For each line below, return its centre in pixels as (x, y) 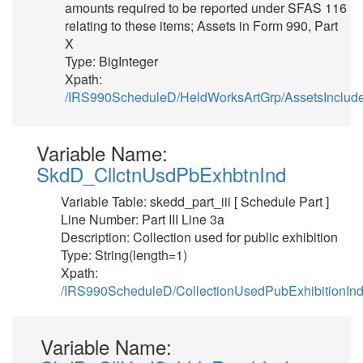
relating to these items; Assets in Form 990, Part (201, 26)
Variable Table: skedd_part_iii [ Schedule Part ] (195, 201)
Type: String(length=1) (124, 255)
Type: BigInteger (111, 61)
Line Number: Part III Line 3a (143, 219)
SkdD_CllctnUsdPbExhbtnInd (161, 174)
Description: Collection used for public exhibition (199, 237)
